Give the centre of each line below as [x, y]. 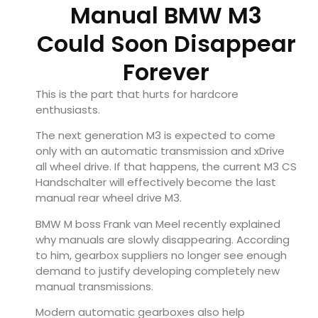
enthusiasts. [68, 110]
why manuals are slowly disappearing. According [163, 239]
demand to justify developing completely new [158, 270]
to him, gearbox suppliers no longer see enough [161, 255]
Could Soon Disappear [166, 44]
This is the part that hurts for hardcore [137, 94]
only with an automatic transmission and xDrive [160, 151]
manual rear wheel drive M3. [109, 198]
